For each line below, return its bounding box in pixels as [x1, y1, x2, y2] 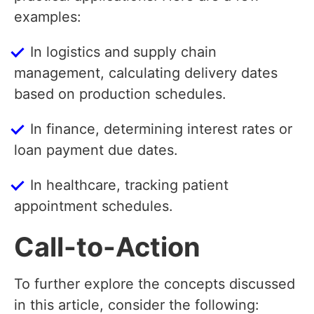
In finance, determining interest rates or [30, 121, 292, 138]
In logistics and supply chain [30, 43, 217, 61]
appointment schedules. [14, 198, 173, 215]
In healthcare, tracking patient [30, 177, 228, 194]
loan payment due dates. [14, 142, 178, 159]
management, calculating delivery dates [14, 64, 278, 82]
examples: [14, 8, 81, 26]
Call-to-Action [14, 231, 200, 264]
